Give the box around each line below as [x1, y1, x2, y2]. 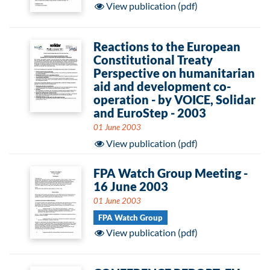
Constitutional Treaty [93, 52, 213, 67]
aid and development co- [93, 79, 231, 93]
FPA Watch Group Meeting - [93, 166, 248, 180]
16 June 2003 [93, 179, 168, 193]
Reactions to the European [93, 39, 240, 54]
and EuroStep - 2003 [93, 105, 206, 120]
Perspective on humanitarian [93, 66, 255, 80]
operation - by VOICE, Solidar [93, 92, 256, 107]
